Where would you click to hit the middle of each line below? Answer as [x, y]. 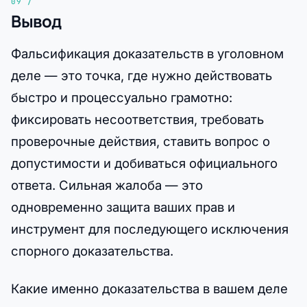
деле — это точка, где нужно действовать [142, 75]
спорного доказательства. [92, 250]
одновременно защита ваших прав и [123, 207]
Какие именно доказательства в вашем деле [149, 288]
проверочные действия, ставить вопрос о [140, 141]
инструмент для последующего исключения [150, 229]
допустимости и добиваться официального [144, 163]
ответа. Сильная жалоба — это [107, 185]
